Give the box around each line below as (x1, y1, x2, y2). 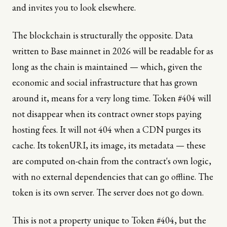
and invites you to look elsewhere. (12, 1, 136, 13)
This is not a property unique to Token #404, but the (12, 214, 206, 226)
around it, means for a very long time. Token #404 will (12, 92, 211, 104)
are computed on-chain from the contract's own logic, (12, 155, 211, 167)
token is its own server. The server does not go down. (12, 186, 204, 198)
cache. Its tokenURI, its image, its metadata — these (12, 139, 206, 151)
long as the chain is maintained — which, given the (12, 60, 202, 72)
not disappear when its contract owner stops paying (12, 107, 202, 120)
